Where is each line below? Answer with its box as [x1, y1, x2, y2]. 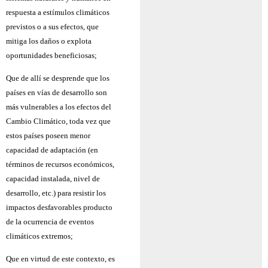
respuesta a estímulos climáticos [6, 7, 109, 17]
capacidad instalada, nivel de [6, 174, 100, 184]
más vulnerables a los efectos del [6, 102, 111, 112]
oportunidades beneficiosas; [6, 50, 97, 60]
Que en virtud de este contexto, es [6, 254, 115, 264]
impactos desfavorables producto [6, 203, 112, 212]
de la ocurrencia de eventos [6, 217, 94, 227]
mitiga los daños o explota [6, 36, 92, 45]
